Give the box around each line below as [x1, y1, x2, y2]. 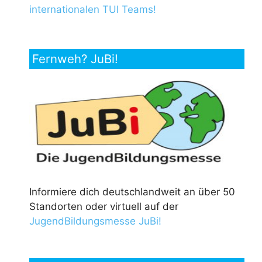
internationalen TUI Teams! [29, 4, 156, 16]
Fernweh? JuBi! [32, 51, 118, 67]
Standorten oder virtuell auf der [29, 201, 178, 213]
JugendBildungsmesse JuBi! [29, 215, 161, 227]
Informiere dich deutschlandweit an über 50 [29, 186, 235, 198]
